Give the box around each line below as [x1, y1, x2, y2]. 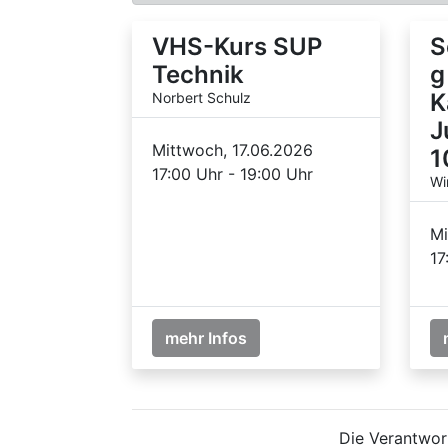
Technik [152, 59, 244, 89]
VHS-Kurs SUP [152, 31, 322, 61]
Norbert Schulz [152, 88, 251, 106]
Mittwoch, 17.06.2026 [152, 139, 313, 160]
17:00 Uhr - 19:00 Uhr [152, 163, 313, 184]
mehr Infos [165, 327, 247, 348]
